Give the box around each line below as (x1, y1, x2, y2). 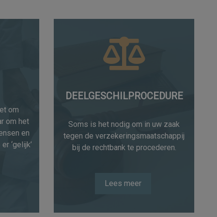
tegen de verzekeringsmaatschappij (63, 131, 185, 140)
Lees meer (104, 179, 141, 188)
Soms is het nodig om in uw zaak (68, 119, 180, 129)
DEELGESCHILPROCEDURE (65, 90, 183, 102)
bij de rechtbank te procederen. (72, 142, 176, 152)
